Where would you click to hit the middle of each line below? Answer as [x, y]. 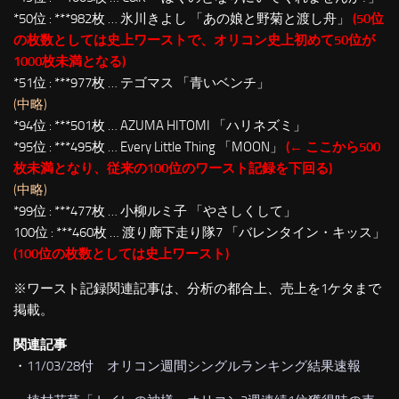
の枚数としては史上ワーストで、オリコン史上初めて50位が [194, 40]
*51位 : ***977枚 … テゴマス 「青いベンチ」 [142, 83]
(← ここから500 [333, 147]
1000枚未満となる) [69, 61]
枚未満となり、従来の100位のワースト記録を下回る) [173, 168]
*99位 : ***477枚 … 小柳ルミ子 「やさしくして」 [155, 211]
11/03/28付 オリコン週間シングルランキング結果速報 [194, 366]
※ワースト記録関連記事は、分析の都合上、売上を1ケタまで [197, 289]
